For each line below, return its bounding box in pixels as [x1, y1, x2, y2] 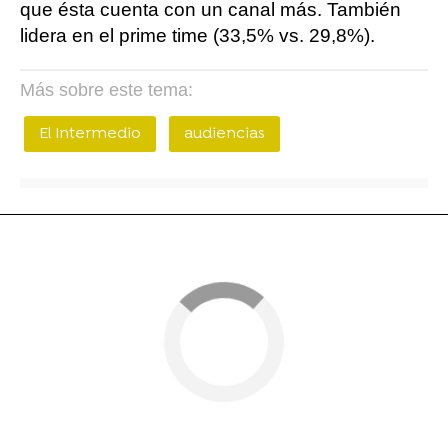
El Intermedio [39, 124, 141, 144]
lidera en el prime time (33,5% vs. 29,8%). [20, 25, 375, 46]
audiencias [184, 124, 265, 144]
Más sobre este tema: [20, 80, 193, 100]
